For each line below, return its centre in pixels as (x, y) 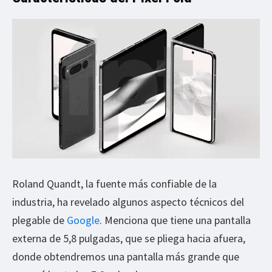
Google (83, 220)
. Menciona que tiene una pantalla (175, 220)
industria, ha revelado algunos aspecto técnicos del (128, 202)
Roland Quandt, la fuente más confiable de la (114, 183)
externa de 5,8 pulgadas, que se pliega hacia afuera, (129, 238)
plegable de (39, 220)
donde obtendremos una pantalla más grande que (126, 256)
